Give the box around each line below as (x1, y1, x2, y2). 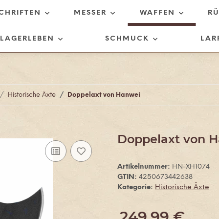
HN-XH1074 (172, 163, 210, 171)
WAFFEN (139, 9, 175, 17)
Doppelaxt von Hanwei (67, 92, 140, 98)
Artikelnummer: (117, 163, 172, 171)
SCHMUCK (105, 35, 150, 43)
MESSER (74, 9, 107, 17)
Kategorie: (117, 184, 155, 191)
